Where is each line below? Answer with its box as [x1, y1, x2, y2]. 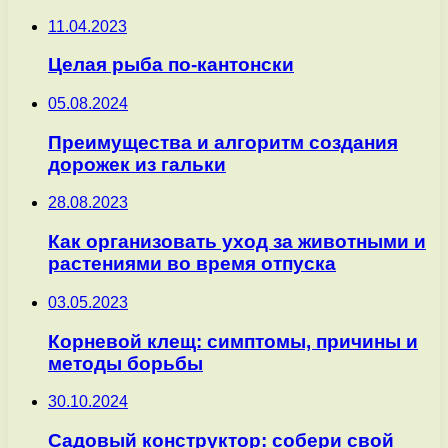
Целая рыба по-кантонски [48, 54, 294, 76]
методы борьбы [48, 352, 203, 374]
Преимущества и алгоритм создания [48, 131, 398, 153]
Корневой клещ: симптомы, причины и [48, 330, 418, 352]
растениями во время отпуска [48, 253, 336, 275]
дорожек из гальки [48, 153, 226, 175]
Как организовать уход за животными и [48, 231, 426, 253]
